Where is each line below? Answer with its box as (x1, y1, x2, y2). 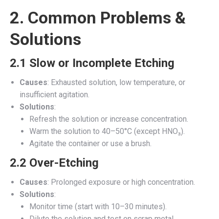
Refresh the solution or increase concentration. (29, 114, 188, 124)
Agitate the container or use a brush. (29, 138, 152, 148)
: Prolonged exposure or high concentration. (47, 177, 195, 187)
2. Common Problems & (10, 7, 186, 27)
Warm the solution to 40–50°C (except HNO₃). (29, 126, 185, 136)
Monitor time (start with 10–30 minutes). (29, 201, 167, 211)
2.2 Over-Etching (10, 155, 99, 170)
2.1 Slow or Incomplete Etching (10, 56, 175, 70)
